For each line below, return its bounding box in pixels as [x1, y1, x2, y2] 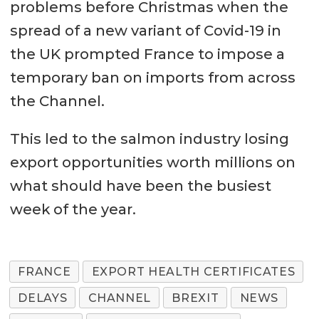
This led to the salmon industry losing [9, 130, 289, 147]
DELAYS [18, 291, 68, 305]
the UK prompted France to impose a [9, 45, 285, 63]
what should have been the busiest [9, 177, 271, 194]
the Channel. [9, 92, 105, 110]
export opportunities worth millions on [9, 153, 296, 171]
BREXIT [172, 291, 219, 305]
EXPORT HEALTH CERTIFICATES [91, 264, 296, 278]
